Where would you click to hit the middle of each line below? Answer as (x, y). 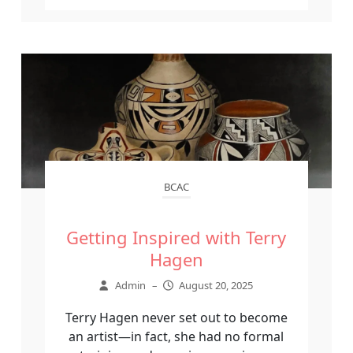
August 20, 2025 (216, 286)
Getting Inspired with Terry (176, 238)
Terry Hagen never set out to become (176, 318)
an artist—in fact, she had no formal (176, 337)
